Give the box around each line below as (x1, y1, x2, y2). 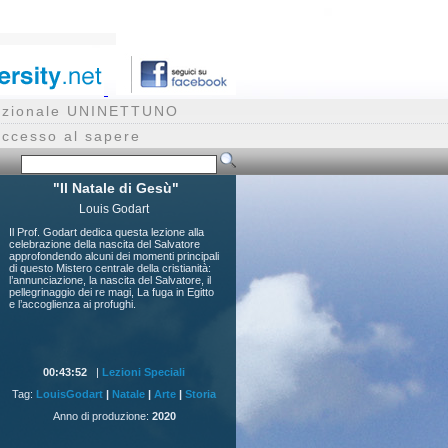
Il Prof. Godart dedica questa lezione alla (9, 226, 204, 238)
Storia (185, 388, 216, 400)
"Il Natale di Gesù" (53, 180, 179, 196)
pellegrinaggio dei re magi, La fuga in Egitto (9, 286, 214, 298)
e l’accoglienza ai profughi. (9, 298, 136, 310)
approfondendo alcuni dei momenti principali (9, 250, 219, 262)
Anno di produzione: (52, 410, 152, 422)
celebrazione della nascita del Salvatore (9, 238, 200, 250)
